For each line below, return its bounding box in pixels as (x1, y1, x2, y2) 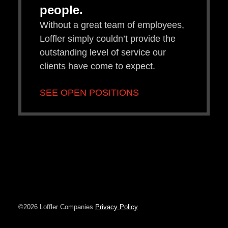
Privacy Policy (95, 203, 138, 211)
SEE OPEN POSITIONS (40, 87, 139, 98)
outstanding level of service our (40, 47, 166, 58)
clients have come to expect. (40, 61, 155, 71)
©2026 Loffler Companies (18, 203, 93, 211)
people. (40, 3, 83, 17)
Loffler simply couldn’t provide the (40, 33, 176, 44)
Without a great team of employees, (40, 19, 184, 30)
